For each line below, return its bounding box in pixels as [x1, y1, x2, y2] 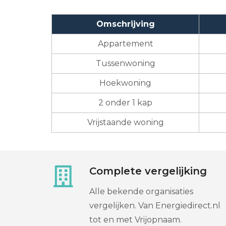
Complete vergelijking [89, 164, 207, 177]
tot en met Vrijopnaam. [89, 214, 182, 224]
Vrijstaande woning [87, 117, 164, 127]
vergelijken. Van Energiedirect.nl [89, 200, 220, 210]
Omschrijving [96, 19, 155, 29]
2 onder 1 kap [98, 97, 152, 107]
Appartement [97, 38, 153, 48]
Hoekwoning [99, 78, 151, 88]
